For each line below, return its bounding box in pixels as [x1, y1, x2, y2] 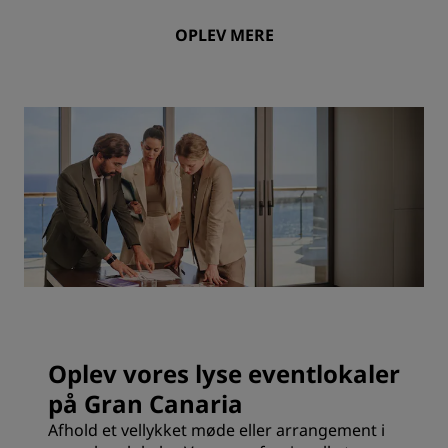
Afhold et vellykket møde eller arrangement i [48, 419, 385, 441]
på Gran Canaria [48, 387, 243, 420]
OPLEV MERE [174, 24, 274, 46]
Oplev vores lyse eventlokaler [48, 357, 400, 390]
